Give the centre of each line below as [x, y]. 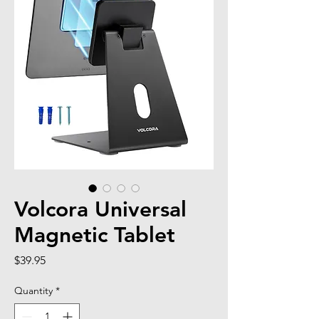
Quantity [33, 290]
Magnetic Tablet [95, 235]
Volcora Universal [100, 209]
